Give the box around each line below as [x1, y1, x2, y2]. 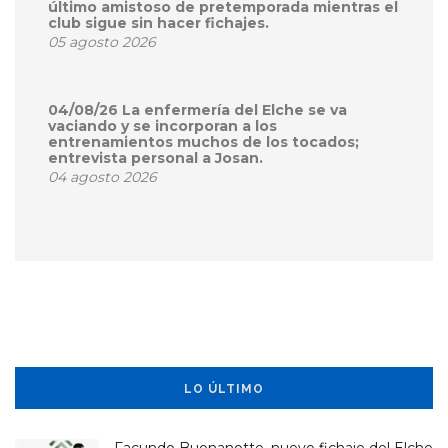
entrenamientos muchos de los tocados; [48, 133, 359, 152]
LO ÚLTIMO [184, 382, 264, 397]
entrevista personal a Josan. [48, 149, 263, 168]
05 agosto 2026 [48, 33, 156, 52]
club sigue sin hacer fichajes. [48, 14, 269, 33]
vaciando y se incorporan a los [48, 117, 277, 136]
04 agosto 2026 [48, 168, 157, 187]
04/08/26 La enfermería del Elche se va [48, 101, 347, 120]
